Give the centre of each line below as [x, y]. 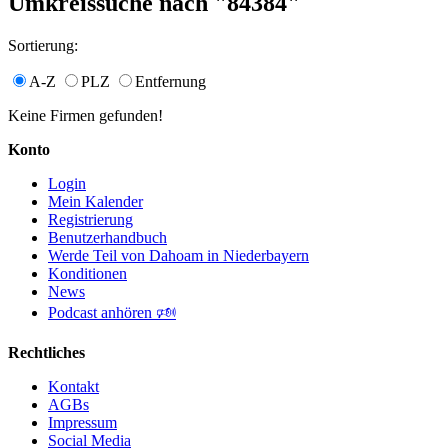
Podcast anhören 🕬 [112, 312]
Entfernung [170, 81]
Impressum [82, 422]
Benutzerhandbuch [107, 237]
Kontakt [73, 386]
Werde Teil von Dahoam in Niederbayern [178, 255]
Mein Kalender [95, 201]
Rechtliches [46, 352]
